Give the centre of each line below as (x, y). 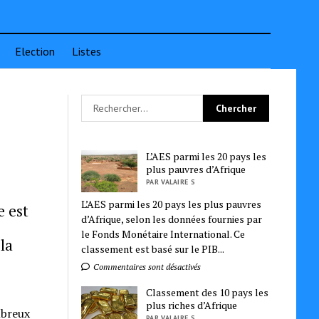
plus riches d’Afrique (192, 305)
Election (35, 51)
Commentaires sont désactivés (146, 267)
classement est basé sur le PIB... (153, 249)
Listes (87, 51)
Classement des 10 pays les (208, 293)
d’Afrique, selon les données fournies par (172, 219)
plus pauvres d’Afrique (196, 169)
